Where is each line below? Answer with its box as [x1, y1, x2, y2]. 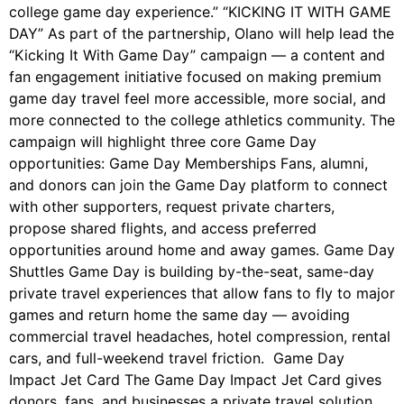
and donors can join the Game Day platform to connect [9, 176, 388, 195]
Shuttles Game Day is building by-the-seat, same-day [9, 262, 374, 281]
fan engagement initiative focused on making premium [9, 68, 381, 87]
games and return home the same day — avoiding [9, 306, 350, 325]
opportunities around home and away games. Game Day [9, 241, 395, 260]
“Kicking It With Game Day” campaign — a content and [9, 46, 385, 65]
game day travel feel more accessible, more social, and [9, 89, 386, 108]
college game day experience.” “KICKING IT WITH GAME [9, 3, 391, 22]
